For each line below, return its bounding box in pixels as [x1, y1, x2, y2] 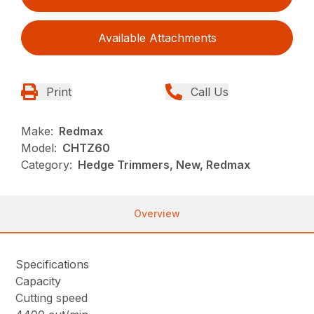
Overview [134, 207, 180, 220]
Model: [21, 141, 57, 156]
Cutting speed [15, 291, 88, 306]
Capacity [15, 274, 62, 289]
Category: [21, 158, 73, 172]
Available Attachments [97, 31, 217, 46]
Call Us [191, 85, 228, 100]
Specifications [15, 257, 90, 272]
